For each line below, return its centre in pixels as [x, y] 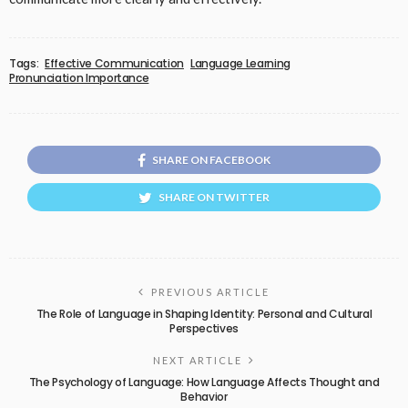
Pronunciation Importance [79, 78]
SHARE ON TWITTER [214, 198]
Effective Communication [114, 64]
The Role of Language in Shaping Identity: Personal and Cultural [204, 314]
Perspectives [204, 329]
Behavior [204, 397]
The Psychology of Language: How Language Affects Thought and [204, 382]
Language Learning [240, 64]
